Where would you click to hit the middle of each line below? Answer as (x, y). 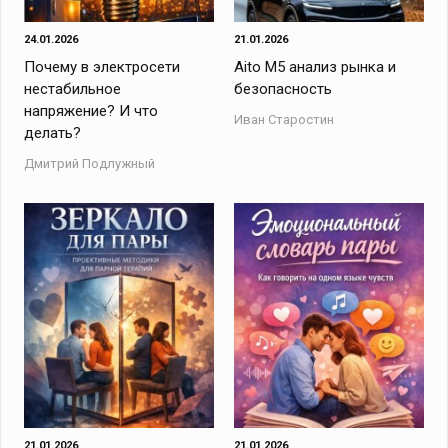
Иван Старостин (283, 119)
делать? (53, 133)
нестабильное (73, 89)
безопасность (282, 89)
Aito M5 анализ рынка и (314, 67)
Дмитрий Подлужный (90, 163)
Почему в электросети (102, 67)
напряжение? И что (91, 111)
